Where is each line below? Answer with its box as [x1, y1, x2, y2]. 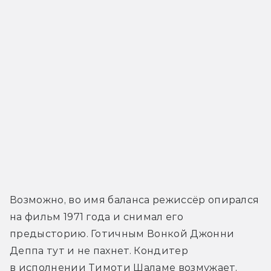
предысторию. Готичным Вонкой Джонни [10, 228, 235, 240]
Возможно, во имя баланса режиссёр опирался [10, 194, 260, 206]
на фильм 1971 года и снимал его [10, 211, 183, 223]
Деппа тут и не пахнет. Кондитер [10, 245, 188, 257]
